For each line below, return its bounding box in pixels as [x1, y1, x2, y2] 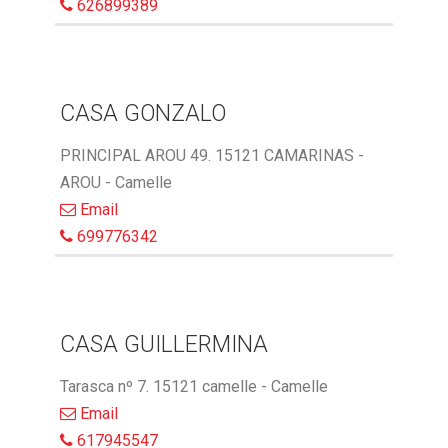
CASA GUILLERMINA [60, 331, 268, 359]
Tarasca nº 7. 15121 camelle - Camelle [60, 377, 328, 397]
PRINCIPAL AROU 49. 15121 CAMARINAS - [60, 146, 364, 166]
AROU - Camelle [60, 173, 172, 193]
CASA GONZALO [60, 100, 226, 128]
